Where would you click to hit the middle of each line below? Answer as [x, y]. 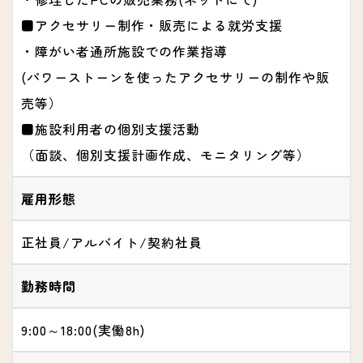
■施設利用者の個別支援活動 [111, 129]
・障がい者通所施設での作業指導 [124, 51]
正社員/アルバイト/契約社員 [112, 243]
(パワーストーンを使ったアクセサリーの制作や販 [175, 77]
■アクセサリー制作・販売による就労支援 [152, 26]
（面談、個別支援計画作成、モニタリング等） [166, 155]
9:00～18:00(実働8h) [83, 330]
